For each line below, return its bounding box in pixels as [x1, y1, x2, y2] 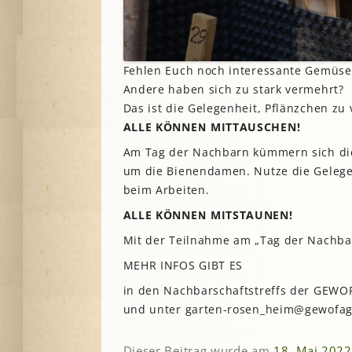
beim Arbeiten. [123, 181, 210, 197]
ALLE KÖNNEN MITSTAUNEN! [123, 207, 293, 222]
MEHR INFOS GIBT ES [123, 257, 244, 273]
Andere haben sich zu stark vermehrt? [123, 81, 344, 97]
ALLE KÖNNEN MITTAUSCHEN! [123, 119, 301, 134]
